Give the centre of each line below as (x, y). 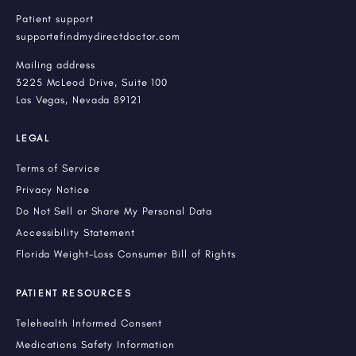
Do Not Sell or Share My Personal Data (114, 211)
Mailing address (56, 65)
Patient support (55, 19)
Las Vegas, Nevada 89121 (79, 100)
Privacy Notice (53, 190)
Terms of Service (58, 168)
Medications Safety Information (95, 345)
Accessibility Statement (75, 233)
